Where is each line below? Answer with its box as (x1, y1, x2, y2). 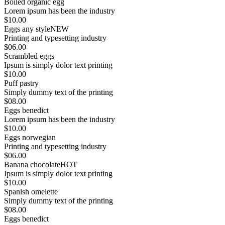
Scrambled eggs (4, 52, 54, 61)
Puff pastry (4, 79, 39, 88)
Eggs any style (4, 25, 50, 34)
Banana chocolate (4, 160, 60, 169)
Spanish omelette (4, 187, 58, 196)
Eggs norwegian (4, 133, 56, 142)
